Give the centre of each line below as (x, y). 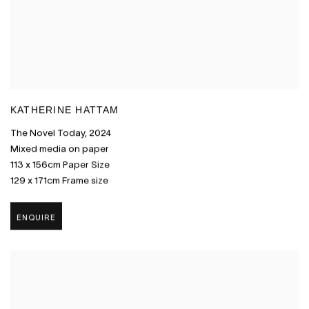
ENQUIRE (37, 217)
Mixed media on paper (60, 149)
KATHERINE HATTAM (65, 111)
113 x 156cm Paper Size (60, 165)
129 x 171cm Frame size (59, 181)
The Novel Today (48, 133)
